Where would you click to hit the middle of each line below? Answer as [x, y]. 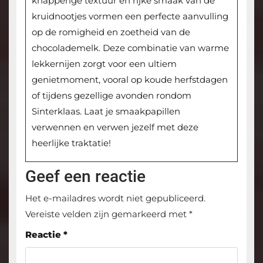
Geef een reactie [85, 177]
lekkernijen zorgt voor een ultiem [104, 64]
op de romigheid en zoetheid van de [111, 32]
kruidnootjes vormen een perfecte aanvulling [130, 16]
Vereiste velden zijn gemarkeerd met [107, 214]
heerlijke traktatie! [71, 143]
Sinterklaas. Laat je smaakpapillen [106, 112]
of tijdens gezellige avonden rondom [111, 96]
